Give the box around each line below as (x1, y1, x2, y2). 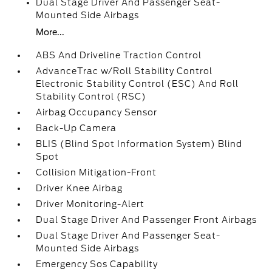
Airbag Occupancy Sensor (36, 107, 158, 117)
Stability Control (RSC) (36, 92, 147, 101)
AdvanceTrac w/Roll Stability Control (36, 66, 213, 76)
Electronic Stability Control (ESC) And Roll (36, 79, 239, 89)
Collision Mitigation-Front (36, 168, 157, 177)
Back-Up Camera (36, 123, 117, 133)
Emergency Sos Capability (36, 259, 158, 269)
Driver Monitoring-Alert (36, 199, 145, 209)
